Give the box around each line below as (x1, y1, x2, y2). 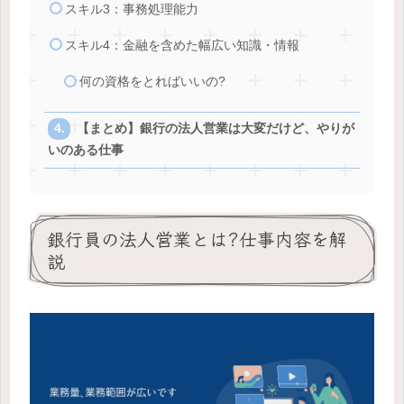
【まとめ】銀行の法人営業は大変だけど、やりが (77, 122, 355, 136)
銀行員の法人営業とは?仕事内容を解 (47, 225, 347, 252)
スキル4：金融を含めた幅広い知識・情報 (64, 38, 299, 52)
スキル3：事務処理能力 (64, 2, 198, 16)
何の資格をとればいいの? (79, 75, 226, 89)
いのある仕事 (47, 143, 124, 158)
